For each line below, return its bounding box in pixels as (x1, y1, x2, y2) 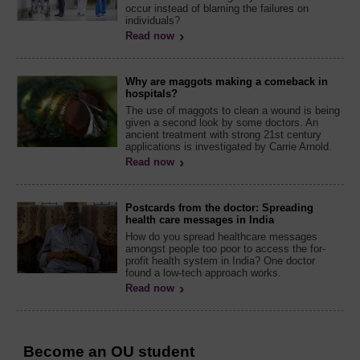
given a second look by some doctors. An (125, 117, 318, 129)
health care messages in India (125, 214, 274, 227)
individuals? (125, 14, 180, 27)
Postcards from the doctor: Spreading (125, 202, 313, 215)
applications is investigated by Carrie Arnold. (125, 141, 332, 153)
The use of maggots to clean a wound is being (125, 104, 340, 117)
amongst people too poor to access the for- (125, 243, 325, 256)
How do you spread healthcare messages (125, 231, 317, 243)
